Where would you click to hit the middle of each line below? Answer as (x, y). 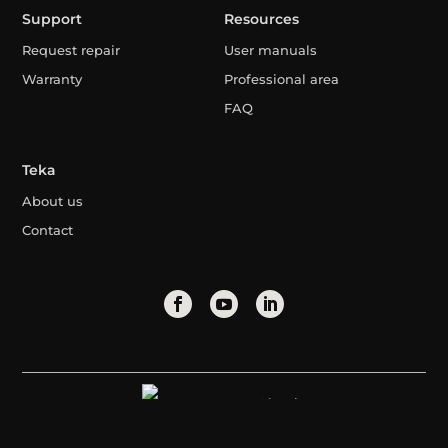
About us (53, 200)
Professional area (281, 78)
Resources (261, 18)
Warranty (52, 78)
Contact (48, 229)
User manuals (270, 49)
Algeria (282, 402)
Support (52, 18)
